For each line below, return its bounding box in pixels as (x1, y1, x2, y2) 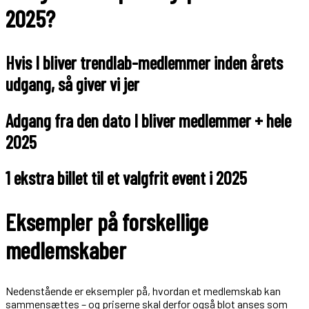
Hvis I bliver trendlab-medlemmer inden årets (6, 51, 283, 73)
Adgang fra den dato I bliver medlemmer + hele (6, 109, 291, 131)
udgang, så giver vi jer (6, 72, 139, 94)
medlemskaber (6, 236, 126, 265)
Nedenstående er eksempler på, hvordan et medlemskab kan (6, 283, 281, 297)
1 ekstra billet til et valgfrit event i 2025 (6, 167, 247, 189)
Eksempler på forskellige (6, 208, 208, 237)
